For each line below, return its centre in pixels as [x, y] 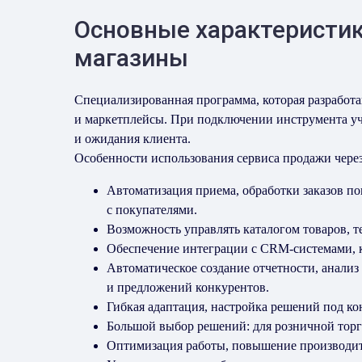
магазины [131, 58]
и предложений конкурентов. [188, 287]
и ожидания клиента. [133, 139]
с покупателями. [152, 210]
